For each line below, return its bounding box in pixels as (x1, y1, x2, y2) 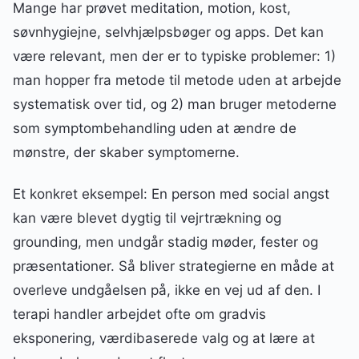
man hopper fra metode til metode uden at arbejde (13, 72, 341, 89)
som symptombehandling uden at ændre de (13, 120, 296, 137)
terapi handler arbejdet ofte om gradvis (13, 306, 266, 323)
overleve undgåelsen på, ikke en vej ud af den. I (13, 282, 321, 299)
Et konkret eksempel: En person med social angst (13, 186, 329, 203)
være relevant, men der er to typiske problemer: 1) (13, 48, 336, 65)
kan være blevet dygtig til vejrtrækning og (13, 210, 281, 227)
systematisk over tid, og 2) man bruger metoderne (13, 96, 337, 113)
